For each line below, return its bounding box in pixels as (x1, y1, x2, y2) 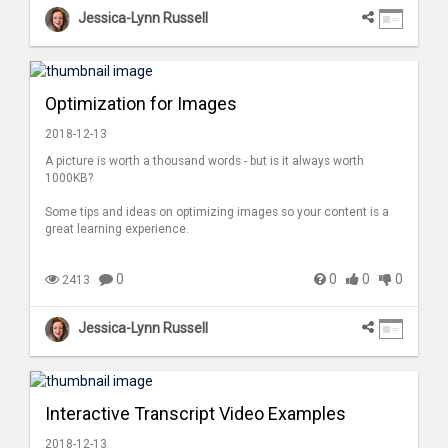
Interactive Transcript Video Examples (45, 403, 346, 425)
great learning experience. (45, 222, 189, 237)
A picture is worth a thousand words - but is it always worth (45, 154, 364, 169)
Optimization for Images (45, 93, 237, 115)
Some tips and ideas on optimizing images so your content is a (45, 205, 389, 220)
